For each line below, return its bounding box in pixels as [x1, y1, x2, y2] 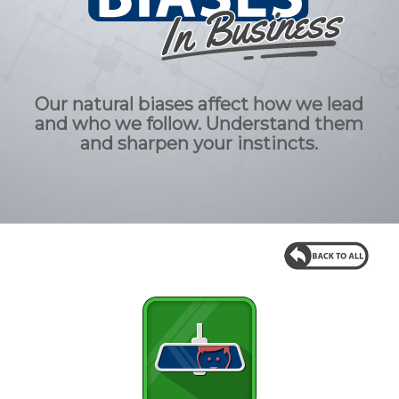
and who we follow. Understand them [35, 113, 364, 134]
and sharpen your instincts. [80, 133, 319, 154]
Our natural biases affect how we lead [35, 94, 364, 115]
